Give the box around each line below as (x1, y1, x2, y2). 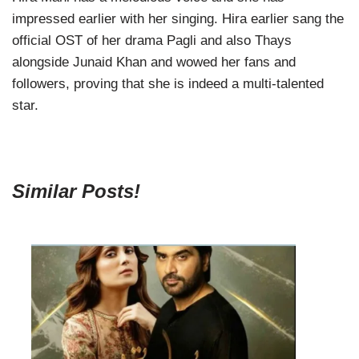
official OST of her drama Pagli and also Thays (12, 33, 292, 49)
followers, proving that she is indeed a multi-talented (12, 76, 324, 92)
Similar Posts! (12, 180, 140, 203)
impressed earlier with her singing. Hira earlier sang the (12, 11, 344, 27)
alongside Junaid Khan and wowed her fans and (12, 54, 296, 71)
